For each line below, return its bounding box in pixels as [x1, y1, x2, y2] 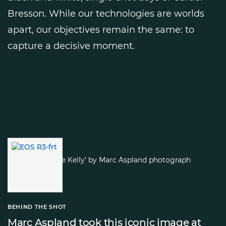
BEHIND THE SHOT [8, 203, 67, 210]
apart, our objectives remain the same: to [8, 24, 194, 35]
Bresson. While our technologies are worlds [8, 8, 204, 19]
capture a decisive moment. [8, 40, 135, 51]
